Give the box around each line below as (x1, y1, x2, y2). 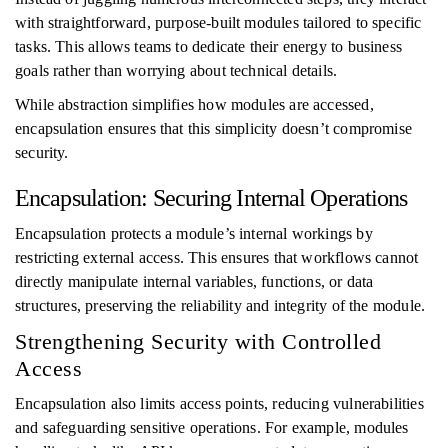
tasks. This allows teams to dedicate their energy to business (15, 38, 402, 55)
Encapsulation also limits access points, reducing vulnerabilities (15, 395, 424, 412)
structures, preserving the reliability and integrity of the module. (15, 297, 426, 314)
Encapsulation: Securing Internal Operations (15, 185, 408, 211)
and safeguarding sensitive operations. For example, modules (15, 419, 409, 436)
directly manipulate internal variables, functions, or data (15, 273, 374, 290)
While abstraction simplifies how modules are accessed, (15, 96, 374, 113)
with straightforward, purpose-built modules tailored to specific (15, 14, 422, 31)
